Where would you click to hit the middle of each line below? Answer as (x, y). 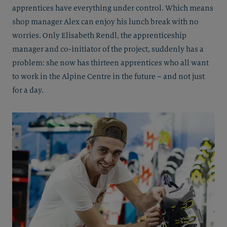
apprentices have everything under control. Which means (113, 8)
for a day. (28, 90)
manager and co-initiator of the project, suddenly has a (108, 49)
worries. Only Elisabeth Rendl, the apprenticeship (99, 36)
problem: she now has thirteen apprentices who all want (110, 63)
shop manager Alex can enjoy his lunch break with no (105, 22)
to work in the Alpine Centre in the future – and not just (108, 77)
